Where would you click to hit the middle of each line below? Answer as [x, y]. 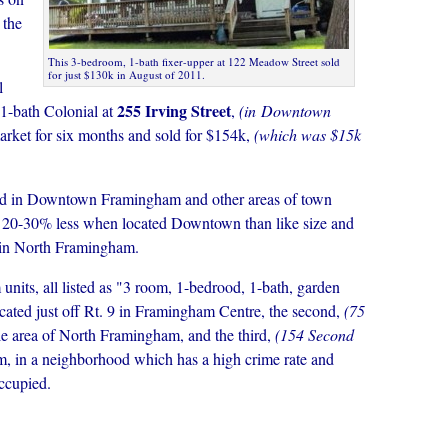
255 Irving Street [174, 110]
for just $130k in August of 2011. [126, 74]
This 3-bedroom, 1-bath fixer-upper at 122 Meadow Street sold [194, 61]
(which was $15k [305, 134]
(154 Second [314, 334]
